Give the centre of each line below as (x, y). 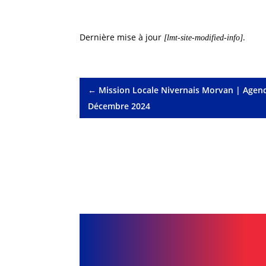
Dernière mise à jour (122, 37)
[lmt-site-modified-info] (204, 38)
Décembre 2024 (119, 106)
